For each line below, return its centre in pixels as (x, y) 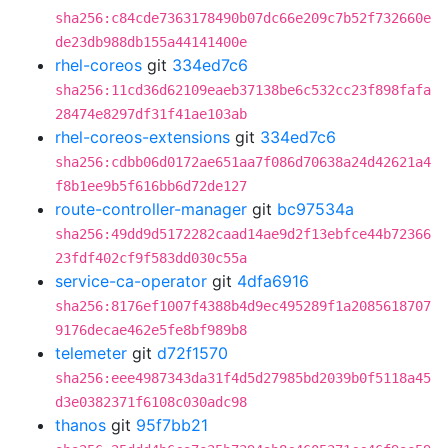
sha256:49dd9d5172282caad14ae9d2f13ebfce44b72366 (243, 234)
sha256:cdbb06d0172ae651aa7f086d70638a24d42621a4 (243, 162)
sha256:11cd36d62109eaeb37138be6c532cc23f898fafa (243, 90)
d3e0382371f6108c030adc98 (151, 402)
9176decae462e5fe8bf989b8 (151, 330)
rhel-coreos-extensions (142, 137)
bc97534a (315, 209)
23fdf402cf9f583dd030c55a (151, 258)
